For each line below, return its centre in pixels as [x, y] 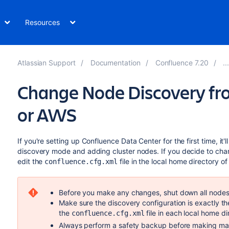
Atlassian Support [46, 63]
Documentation [115, 63]
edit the [31, 161]
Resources [42, 22]
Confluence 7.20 [182, 63]
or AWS [47, 114]
